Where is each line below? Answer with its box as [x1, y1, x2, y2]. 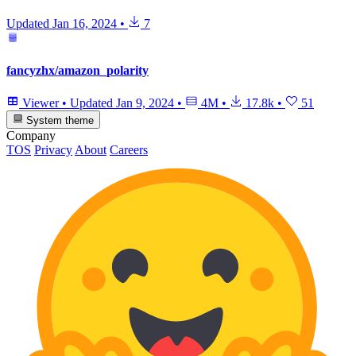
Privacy [34, 142, 72, 157]
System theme [23, 114, 95, 126]
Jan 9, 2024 [116, 96, 174, 110]
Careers [110, 142, 148, 157]
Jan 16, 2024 [52, 16, 117, 30]
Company [6, 128, 56, 142]
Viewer [19, 96, 62, 110]
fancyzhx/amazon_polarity [6, 64, 149, 78]
